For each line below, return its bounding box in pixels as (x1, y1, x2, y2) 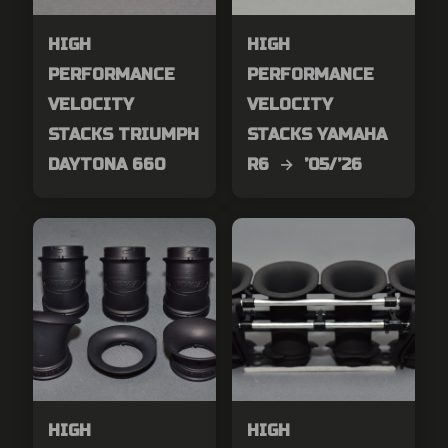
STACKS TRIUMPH (48, 125, 199, 145)
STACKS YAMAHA (246, 125, 392, 145)
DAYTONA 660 (48, 155, 165, 175)
